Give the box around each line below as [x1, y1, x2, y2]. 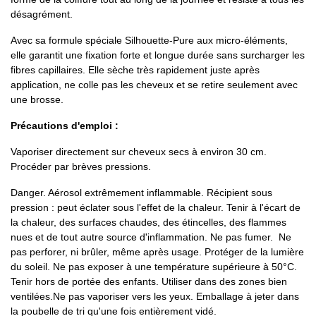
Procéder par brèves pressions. [11, 160, 151, 172]
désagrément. [11, 8, 78, 20]
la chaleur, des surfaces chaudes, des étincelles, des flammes [11, 216, 286, 228]
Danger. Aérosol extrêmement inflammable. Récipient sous [11, 186, 272, 198]
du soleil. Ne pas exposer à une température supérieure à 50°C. [11, 260, 297, 272]
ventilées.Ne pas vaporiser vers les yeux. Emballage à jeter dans [11, 290, 299, 302]
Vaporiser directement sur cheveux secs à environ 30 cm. [11, 145, 267, 157]
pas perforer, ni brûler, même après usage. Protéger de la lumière [11, 245, 304, 257]
